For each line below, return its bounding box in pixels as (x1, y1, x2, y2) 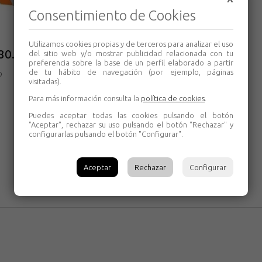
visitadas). (29, 77, 61, 85)
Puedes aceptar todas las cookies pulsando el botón (29, 111, 233, 119)
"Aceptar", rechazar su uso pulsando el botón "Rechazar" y (29, 120, 233, 129)
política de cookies (141, 94, 205, 102)
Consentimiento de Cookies (29, 8, 196, 23)
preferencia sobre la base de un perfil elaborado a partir (29, 58, 233, 67)
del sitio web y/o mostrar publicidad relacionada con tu (29, 49, 233, 57)
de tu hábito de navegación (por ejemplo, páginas (29, 68, 233, 76)
